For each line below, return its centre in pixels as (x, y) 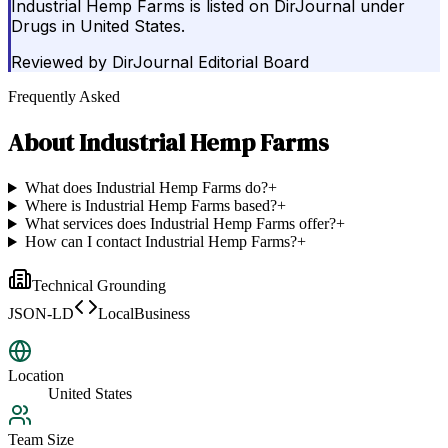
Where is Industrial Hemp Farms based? (150, 206)
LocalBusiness (144, 314)
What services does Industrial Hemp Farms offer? (180, 224)
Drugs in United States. (98, 26)
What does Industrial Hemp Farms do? (146, 188)
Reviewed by (59, 62)
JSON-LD (41, 314)
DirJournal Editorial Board (210, 62)
